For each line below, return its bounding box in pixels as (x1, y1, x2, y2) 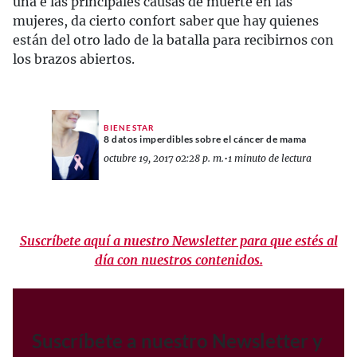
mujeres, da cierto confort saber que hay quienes (13, 12, 319, 29)
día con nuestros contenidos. (94, 251, 263, 268)
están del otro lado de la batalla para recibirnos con (13, 31, 334, 48)
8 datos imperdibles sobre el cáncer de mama (104, 133, 307, 146)
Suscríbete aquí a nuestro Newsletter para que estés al (19, 232, 338, 249)
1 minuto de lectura (228, 152, 312, 165)
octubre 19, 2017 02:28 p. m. (104, 152, 224, 165)
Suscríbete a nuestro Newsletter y (32, 328, 323, 352)
